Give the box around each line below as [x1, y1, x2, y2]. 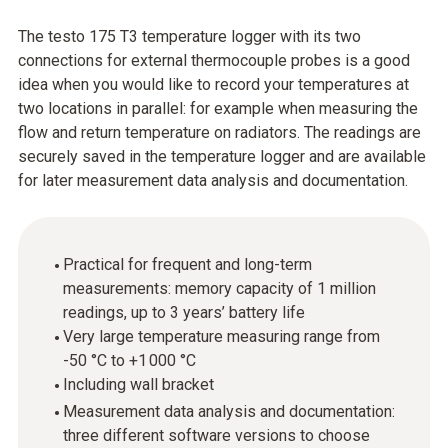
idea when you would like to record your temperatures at [18, 75, 409, 94]
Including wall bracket [63, 375, 214, 394]
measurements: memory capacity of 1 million [63, 279, 376, 298]
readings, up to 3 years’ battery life [63, 303, 305, 322]
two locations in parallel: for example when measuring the [18, 99, 418, 118]
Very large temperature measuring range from [63, 327, 380, 346]
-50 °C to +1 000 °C [63, 351, 196, 370]
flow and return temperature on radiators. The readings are [18, 123, 421, 142]
